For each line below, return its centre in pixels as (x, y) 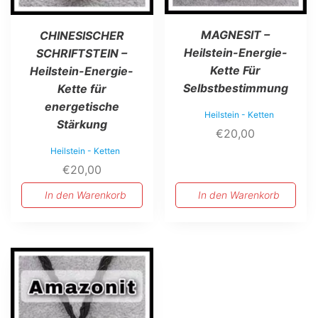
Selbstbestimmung (235, 88)
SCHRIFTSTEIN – (82, 53)
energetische (82, 106)
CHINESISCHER (82, 35)
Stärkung (82, 124)
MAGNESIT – (236, 34)
